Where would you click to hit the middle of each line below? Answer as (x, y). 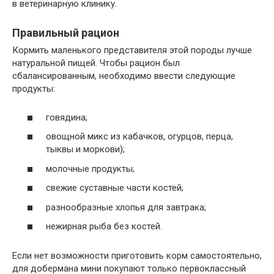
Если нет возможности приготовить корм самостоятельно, (137, 256)
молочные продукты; (90, 168)
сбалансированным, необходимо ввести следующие (124, 76)
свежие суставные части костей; (115, 188)
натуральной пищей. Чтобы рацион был (96, 63)
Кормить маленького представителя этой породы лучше (132, 50)
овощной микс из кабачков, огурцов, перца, (139, 137)
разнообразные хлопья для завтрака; (126, 207)
